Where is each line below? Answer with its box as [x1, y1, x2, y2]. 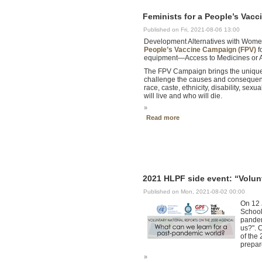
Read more [146, 114, 180, 122]
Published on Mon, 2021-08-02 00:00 [143, 188, 246, 195]
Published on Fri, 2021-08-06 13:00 [143, 26, 240, 33]
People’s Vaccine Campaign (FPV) [143, 46, 256, 54]
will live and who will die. [143, 91, 222, 100]
